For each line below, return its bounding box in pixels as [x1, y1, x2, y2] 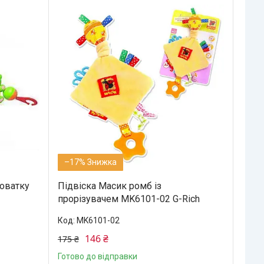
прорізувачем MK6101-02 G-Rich [57, 193, 200, 204]
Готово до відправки [57, 251, 137, 261]
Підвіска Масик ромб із [57, 180, 161, 192]
